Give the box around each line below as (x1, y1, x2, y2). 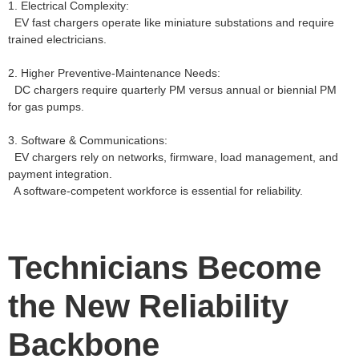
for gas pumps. (8, 99, 84, 113)
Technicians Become (8, 249, 321, 285)
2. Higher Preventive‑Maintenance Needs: (8, 66, 220, 79)
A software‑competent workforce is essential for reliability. (8, 184, 303, 197)
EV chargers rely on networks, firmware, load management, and (8, 150, 338, 163)
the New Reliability (8, 288, 288, 324)
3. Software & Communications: (8, 133, 167, 147)
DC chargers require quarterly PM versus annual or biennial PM (8, 83, 337, 96)
